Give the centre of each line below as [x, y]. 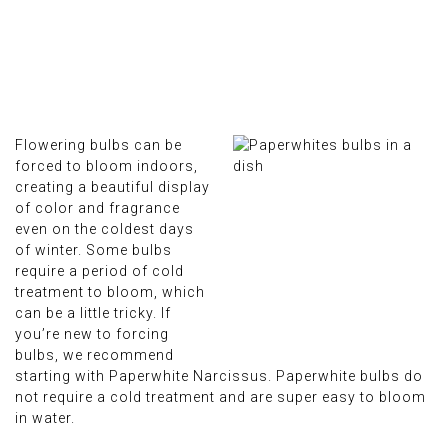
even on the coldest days [104, 229]
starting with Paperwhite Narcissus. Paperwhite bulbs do [219, 376]
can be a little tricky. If [93, 313]
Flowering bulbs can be [98, 145]
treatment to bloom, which [110, 292]
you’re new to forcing [92, 334]
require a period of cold [99, 271]
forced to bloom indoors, [106, 166]
